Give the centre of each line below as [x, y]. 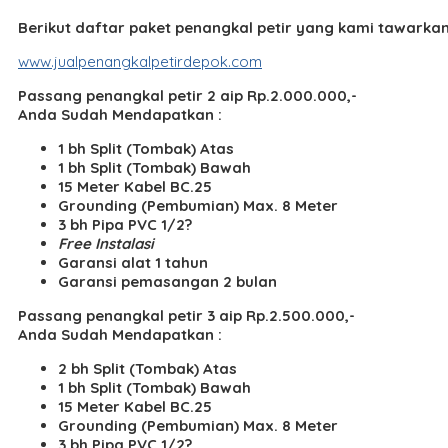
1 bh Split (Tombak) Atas [146, 148]
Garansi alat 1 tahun [133, 262]
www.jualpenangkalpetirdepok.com [140, 61]
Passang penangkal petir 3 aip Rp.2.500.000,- [186, 315]
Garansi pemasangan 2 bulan [167, 281]
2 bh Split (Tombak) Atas [147, 368]
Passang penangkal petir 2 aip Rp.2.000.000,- [187, 95]
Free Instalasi [106, 243]
